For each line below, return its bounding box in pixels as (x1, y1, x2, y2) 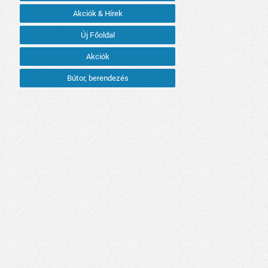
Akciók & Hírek (72, 8, 123, 19)
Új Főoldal (80, 29, 115, 41)
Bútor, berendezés (66, 72, 129, 84)
